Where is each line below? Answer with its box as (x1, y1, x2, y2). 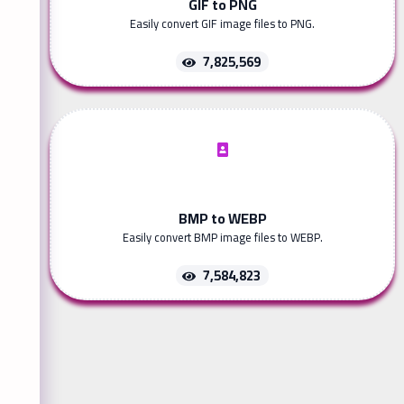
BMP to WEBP (178, 205, 267, 233)
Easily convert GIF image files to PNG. (130, 13, 315, 35)
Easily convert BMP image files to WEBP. (122, 226, 323, 249)
